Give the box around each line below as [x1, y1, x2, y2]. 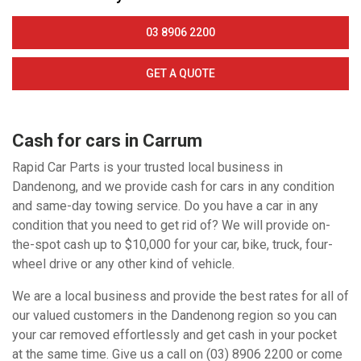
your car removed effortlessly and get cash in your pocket [12, 326, 337, 342]
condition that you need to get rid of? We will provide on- [12, 217, 330, 233]
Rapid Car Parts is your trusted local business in [12, 159, 283, 175]
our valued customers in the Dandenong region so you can [12, 307, 337, 323]
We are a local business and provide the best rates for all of [12, 288, 349, 304]
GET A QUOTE [146, 66, 215, 80]
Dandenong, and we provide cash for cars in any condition [12, 178, 334, 194]
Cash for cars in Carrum [12, 130, 202, 151]
